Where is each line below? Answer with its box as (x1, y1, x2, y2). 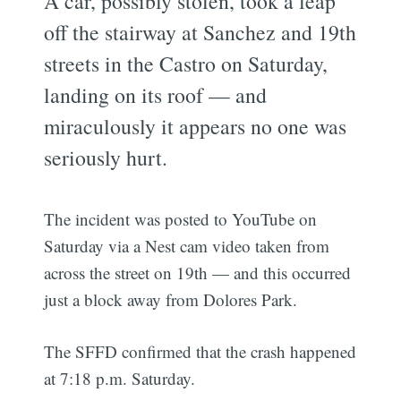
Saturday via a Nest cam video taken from (44, 234, 330, 257)
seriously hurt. (44, 142, 168, 172)
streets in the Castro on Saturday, (44, 48, 328, 78)
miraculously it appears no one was (44, 111, 347, 141)
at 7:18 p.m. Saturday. (44, 367, 196, 390)
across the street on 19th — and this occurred (44, 260, 352, 284)
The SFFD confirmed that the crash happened (44, 340, 357, 363)
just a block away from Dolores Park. (44, 287, 298, 311)
